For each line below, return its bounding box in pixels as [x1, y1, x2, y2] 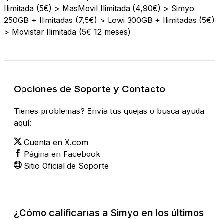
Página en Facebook [24, 149, 100, 159]
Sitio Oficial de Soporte [24, 160, 109, 171]
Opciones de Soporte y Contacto [14, 83, 165, 95]
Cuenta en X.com [24, 137, 88, 147]
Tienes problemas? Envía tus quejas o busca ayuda [14, 106, 204, 116]
